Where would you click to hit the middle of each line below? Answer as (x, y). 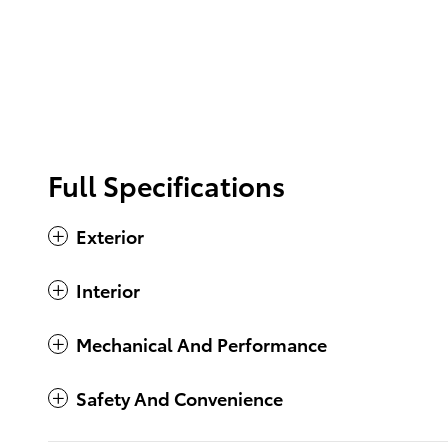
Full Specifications (166, 185)
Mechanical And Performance (201, 344)
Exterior (110, 236)
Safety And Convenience (179, 398)
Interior (108, 290)
